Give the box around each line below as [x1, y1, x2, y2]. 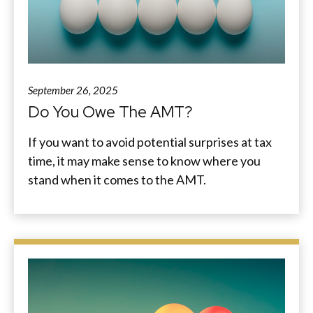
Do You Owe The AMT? [28, 101, 193, 122]
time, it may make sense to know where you [28, 152, 261, 168]
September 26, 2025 [28, 83, 118, 96]
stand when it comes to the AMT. [28, 171, 206, 187]
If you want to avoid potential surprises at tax [28, 133, 272, 150]
